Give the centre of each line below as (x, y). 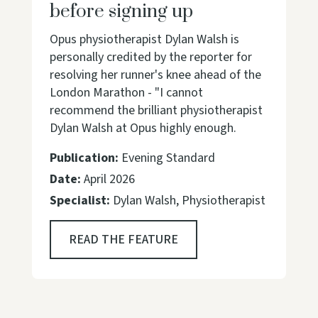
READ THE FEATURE (123, 240)
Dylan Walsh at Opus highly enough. (143, 128)
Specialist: (79, 201)
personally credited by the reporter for (150, 57)
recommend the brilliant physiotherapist (156, 110)
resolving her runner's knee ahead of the (155, 75)
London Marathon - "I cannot (126, 93)
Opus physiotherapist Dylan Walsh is (144, 39)
